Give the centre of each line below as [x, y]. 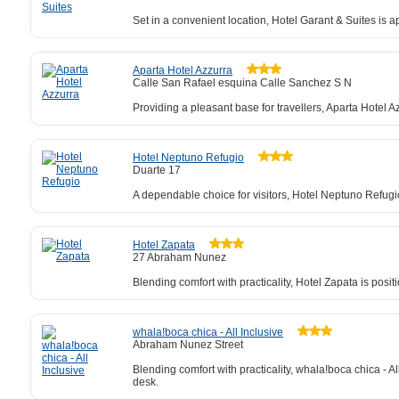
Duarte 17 [157, 170]
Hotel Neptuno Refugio [188, 158]
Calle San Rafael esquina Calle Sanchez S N [242, 83]
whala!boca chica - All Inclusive [208, 332]
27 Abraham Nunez [179, 257]
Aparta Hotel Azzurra [183, 70]
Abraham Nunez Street [188, 345]
